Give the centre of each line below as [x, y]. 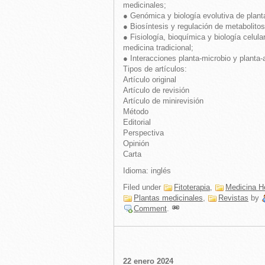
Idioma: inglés [147, 171]
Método [136, 112]
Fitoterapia [192, 187]
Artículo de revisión [156, 90]
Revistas [233, 198]
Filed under [143, 187]
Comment [150, 209]
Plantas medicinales [168, 198]
